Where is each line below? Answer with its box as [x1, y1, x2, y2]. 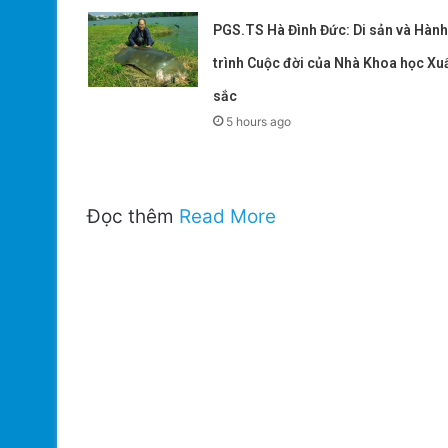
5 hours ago [225, 113, 291, 129]
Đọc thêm [87, 204, 179, 228]
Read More [179, 204, 276, 228]
